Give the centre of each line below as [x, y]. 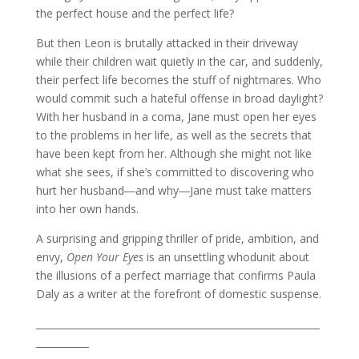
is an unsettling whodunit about [226, 257]
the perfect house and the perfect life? [135, 13]
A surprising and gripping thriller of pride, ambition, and [177, 238]
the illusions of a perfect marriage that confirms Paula [175, 275]
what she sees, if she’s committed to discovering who [175, 172]
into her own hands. [87, 209]
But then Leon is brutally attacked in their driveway [167, 43]
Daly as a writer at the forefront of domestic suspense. [178, 294]
